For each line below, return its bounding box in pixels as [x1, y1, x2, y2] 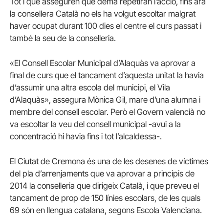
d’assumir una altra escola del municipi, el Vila [10, 83, 170, 93]
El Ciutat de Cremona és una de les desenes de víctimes [10, 156, 208, 167]
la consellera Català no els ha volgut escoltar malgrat [10, 9, 196, 19]
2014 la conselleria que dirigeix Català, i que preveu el [10, 181, 199, 191]
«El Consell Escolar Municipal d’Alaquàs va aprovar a [10, 58, 196, 68]
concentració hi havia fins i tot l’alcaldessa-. [10, 131, 162, 142]
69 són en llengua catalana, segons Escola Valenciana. [10, 205, 202, 216]
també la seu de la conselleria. [10, 33, 116, 43]
